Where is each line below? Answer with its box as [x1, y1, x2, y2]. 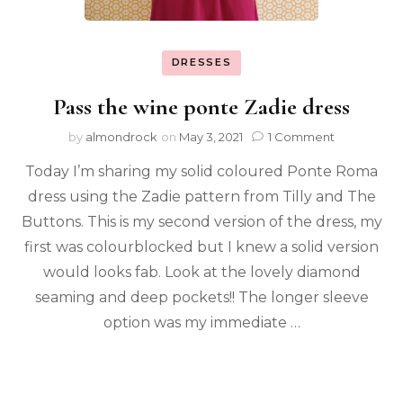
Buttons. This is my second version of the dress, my [21, 212, 382, 230]
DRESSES [171, 56, 232, 69]
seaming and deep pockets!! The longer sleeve [34, 288, 369, 306]
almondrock [85, 129, 157, 144]
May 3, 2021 [179, 129, 243, 144]
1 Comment [268, 129, 335, 144]
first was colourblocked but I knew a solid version [24, 237, 379, 255]
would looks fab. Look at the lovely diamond [42, 263, 361, 281]
